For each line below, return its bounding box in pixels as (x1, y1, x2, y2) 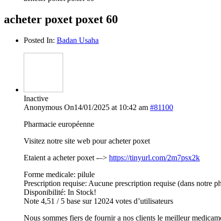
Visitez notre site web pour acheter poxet (24, 136, 150, 145)
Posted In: (24, 36, 57, 44)
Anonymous (24, 103, 62, 111)
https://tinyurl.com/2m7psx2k (109, 153, 200, 162)
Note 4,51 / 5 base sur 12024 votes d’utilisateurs (24, 196, 173, 205)
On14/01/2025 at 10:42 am (64, 103, 148, 111)
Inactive (24, 94, 48, 103)
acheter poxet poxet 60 (4, 12, 118, 26)
